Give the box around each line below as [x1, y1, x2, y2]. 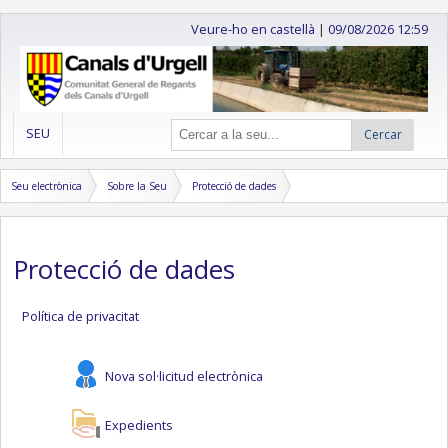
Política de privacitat [21, 307, 139, 326]
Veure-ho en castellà [191, 19, 316, 38]
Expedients [105, 415, 174, 434]
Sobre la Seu [107, 178, 167, 193]
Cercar [363, 126, 402, 144]
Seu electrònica [11, 178, 82, 193]
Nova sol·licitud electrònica [105, 367, 264, 385]
